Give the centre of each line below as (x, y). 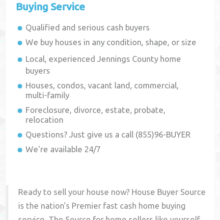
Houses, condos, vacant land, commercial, (102, 85)
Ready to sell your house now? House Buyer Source (112, 192)
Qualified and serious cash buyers (88, 27)
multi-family (48, 95)
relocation (45, 120)
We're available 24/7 (63, 149)
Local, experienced (62, 59)
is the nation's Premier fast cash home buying (102, 206)
